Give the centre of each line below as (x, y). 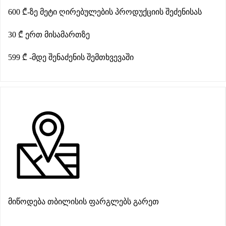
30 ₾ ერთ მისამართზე (49, 35)
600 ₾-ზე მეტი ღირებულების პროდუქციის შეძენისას (105, 12)
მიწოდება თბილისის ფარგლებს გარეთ (83, 202)
